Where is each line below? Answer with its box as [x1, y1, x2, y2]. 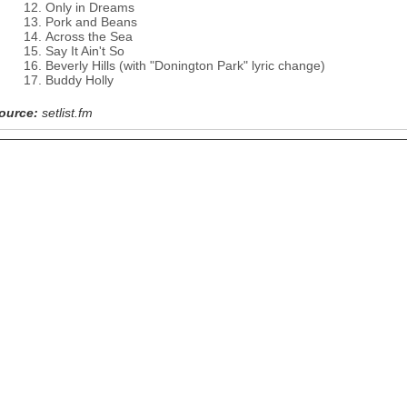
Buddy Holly [45, 73, 114, 87]
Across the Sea [45, 29, 133, 44]
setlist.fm [42, 105, 93, 120]
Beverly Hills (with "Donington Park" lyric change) [45, 58, 325, 73]
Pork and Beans [45, 15, 137, 29]
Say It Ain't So [45, 44, 124, 58]
